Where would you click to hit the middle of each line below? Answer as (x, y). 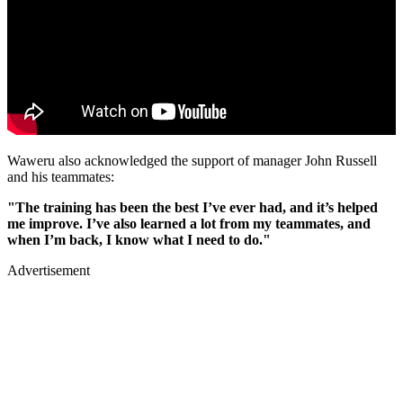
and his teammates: (61, 176)
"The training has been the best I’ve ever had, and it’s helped (193, 207)
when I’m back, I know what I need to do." (139, 239)
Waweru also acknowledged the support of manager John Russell (192, 160)
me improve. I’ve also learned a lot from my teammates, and (189, 223)
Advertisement (49, 270)
